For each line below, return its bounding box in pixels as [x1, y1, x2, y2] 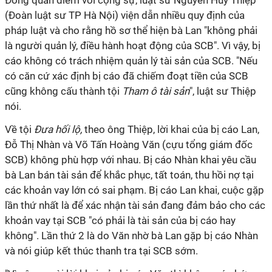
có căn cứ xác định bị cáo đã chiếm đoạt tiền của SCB [5, 70, 248, 82]
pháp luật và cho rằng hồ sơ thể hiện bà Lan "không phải [5, 24, 257, 36]
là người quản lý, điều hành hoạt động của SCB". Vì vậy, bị [5, 39, 260, 52]
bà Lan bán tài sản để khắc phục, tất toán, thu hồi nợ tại [5, 169, 254, 181]
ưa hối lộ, [41, 123, 82, 135]
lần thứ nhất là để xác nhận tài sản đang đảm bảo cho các [5, 199, 265, 211]
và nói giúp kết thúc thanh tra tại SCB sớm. [5, 245, 198, 257]
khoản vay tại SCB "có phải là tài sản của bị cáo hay [5, 214, 236, 226]
